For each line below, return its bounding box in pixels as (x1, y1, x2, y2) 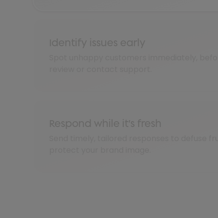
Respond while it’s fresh (49, 117, 162, 130)
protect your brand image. (49, 145, 151, 156)
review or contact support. (49, 64, 152, 75)
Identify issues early (49, 36, 146, 49)
